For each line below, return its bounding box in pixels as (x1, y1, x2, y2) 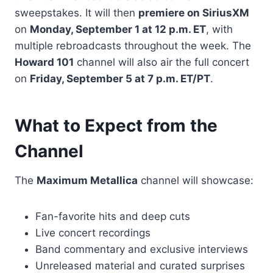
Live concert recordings (35, 226, 151, 239)
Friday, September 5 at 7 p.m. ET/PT (30, 72, 210, 85)
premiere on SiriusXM (138, 6, 249, 19)
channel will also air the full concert (74, 55, 249, 68)
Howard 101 (15, 55, 74, 68)
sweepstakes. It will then (15, 6, 138, 19)
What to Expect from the (15, 115, 218, 136)
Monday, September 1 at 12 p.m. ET (30, 23, 206, 35)
